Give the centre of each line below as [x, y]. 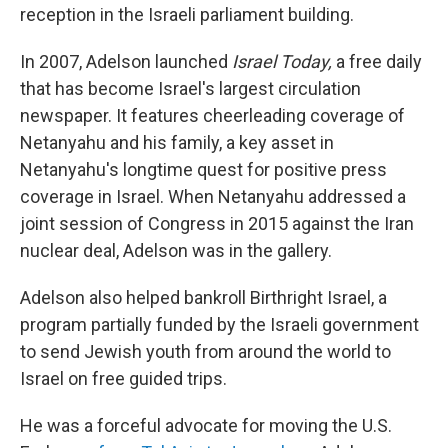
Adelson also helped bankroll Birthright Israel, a [203, 298]
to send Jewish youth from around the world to [205, 352]
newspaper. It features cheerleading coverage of [212, 116]
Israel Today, [282, 62]
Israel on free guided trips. [123, 379]
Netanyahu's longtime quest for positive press [203, 170]
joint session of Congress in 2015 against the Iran [217, 224]
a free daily [377, 62]
